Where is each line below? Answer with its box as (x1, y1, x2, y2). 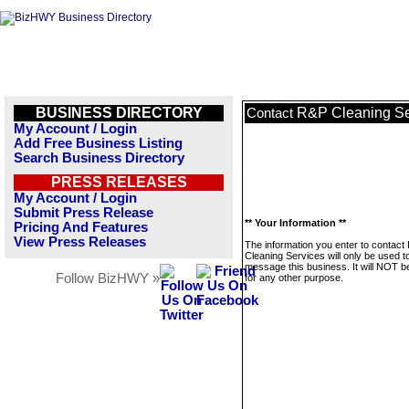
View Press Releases (14, 235, 146, 249)
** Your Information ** (245, 217, 346, 228)
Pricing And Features (14, 220, 148, 235)
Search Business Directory (14, 151, 184, 165)
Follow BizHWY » (56, 271, 160, 286)
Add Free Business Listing (14, 136, 183, 151)
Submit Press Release (14, 205, 153, 220)
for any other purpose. (245, 272, 343, 283)
